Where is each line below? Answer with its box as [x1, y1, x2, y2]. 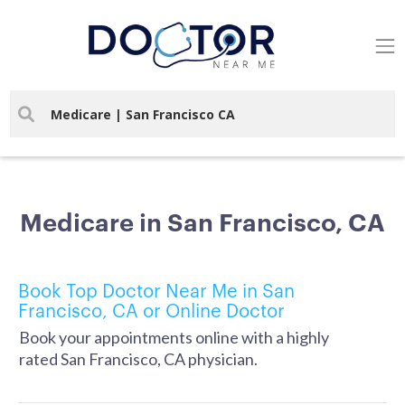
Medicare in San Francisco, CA [20, 204, 385, 237]
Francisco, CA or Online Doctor [18, 297, 285, 322]
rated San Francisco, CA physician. [19, 349, 258, 369]
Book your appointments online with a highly [19, 327, 329, 347]
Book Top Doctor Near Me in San [18, 277, 295, 302]
